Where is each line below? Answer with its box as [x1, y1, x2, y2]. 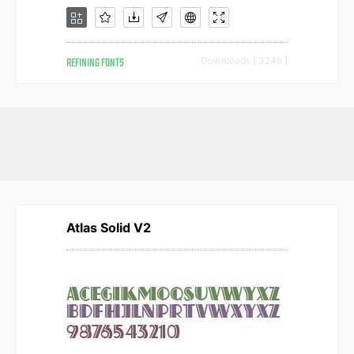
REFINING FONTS [66, 55, 124, 73]
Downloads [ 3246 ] [201, 55, 288, 66]
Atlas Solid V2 [66, 220, 151, 235]
